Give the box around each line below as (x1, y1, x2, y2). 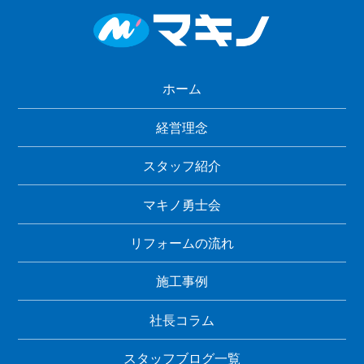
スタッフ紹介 (143, 158, 221, 175)
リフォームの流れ (130, 234, 234, 251)
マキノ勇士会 (143, 196, 221, 213)
